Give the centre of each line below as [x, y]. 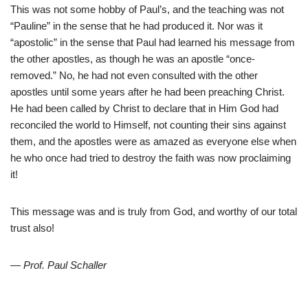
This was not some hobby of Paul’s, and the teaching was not [147, 10]
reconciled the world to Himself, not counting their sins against [148, 125]
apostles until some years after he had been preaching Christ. [147, 92]
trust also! [32, 228]
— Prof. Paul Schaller [58, 265]
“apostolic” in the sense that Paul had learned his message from [153, 43]
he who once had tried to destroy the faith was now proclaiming [151, 158]
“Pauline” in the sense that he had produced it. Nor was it [136, 26]
